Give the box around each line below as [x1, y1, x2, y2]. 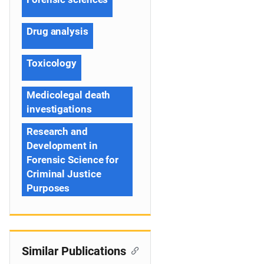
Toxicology [27, 57, 77, 69]
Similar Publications [22, 244, 126, 258]
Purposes [27, 182, 70, 194]
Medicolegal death [27, 89, 111, 101]
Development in [27, 140, 98, 151]
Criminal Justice [27, 168, 101, 180]
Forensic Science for [27, 154, 118, 166]
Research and [27, 126, 88, 137]
